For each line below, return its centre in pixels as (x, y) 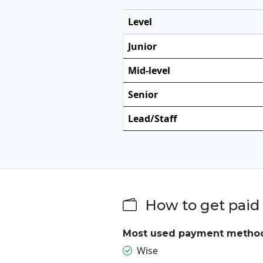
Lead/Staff (152, 118)
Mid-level (149, 70)
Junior (142, 46)
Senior (143, 94)
